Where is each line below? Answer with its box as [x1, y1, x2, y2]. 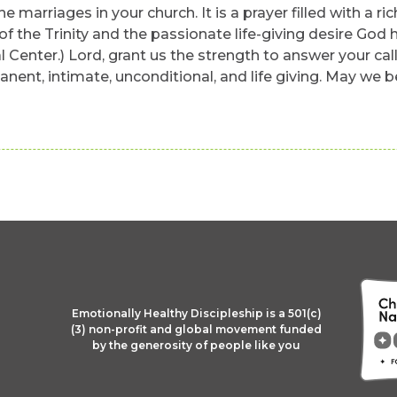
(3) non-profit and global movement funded [71, 323, 322, 336]
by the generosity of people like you [92, 339, 300, 352]
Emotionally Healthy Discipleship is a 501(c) [71, 307, 322, 320]
